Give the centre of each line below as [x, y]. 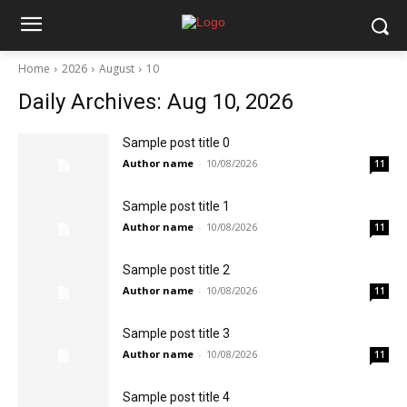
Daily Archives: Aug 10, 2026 [155, 102]
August [117, 69]
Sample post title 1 [176, 206]
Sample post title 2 [176, 270]
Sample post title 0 [176, 143]
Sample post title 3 [176, 333]
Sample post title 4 [176, 397]
